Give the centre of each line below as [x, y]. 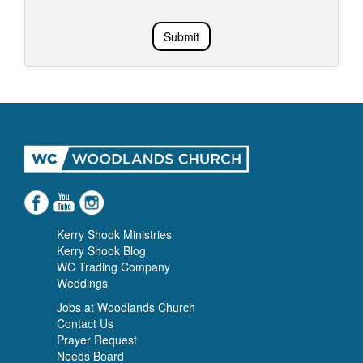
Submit [181, 36]
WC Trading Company [113, 267]
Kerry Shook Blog [101, 250]
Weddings [82, 283]
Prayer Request [97, 340]
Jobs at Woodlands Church [126, 307]
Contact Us [85, 323]
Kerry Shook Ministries [114, 234]
